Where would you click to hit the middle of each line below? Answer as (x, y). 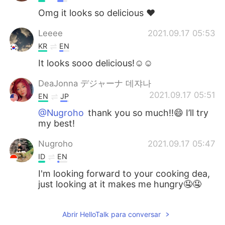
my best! (57, 124)
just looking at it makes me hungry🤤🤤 (120, 184)
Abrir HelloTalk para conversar (111, 214)
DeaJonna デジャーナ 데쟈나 (95, 83)
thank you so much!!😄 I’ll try (147, 113)
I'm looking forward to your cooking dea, (124, 173)
